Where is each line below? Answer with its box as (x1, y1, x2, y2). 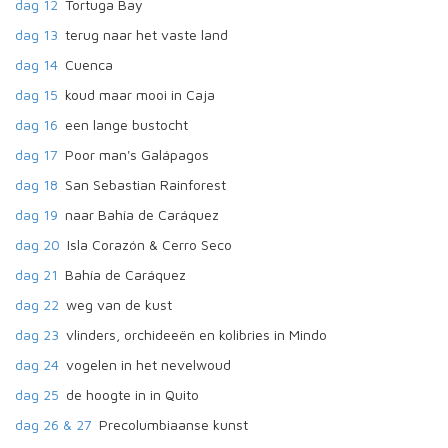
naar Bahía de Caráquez (65, 206, 219, 223)
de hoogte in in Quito (66, 386, 199, 403)
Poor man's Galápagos (65, 146, 209, 163)
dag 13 (15, 26, 58, 43)
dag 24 (15, 356, 59, 373)
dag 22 (15, 296, 59, 313)
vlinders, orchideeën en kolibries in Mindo (66, 326, 327, 343)
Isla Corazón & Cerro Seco (67, 236, 232, 253)
